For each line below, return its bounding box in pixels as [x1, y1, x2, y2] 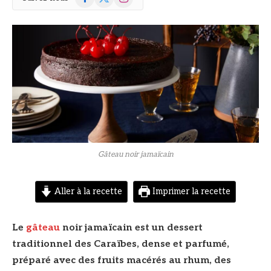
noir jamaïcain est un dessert [60, 221, 203, 233]
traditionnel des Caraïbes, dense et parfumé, [12, 238, 229, 250]
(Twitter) [94, 2, 129, 12]
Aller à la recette [52, 186, 122, 197]
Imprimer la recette [149, 186, 230, 197]
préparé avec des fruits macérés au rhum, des [12, 254, 231, 266]
